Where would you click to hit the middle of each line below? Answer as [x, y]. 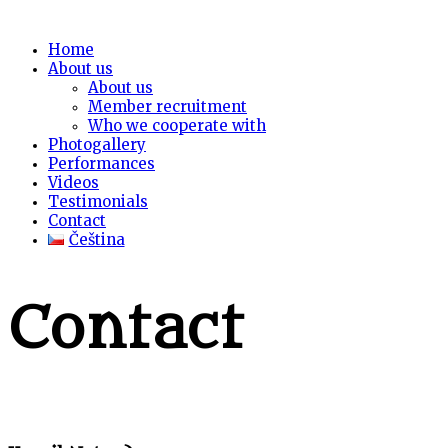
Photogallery [97, 144]
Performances [101, 163]
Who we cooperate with [177, 125]
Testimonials [98, 201]
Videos [73, 182]
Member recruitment [167, 106]
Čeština [96, 239]
